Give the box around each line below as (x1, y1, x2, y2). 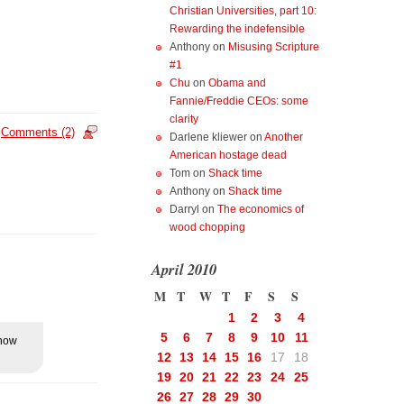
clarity (170, 113, 198, 125)
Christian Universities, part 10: (170, 5, 317, 17)
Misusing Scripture (228, 41, 319, 53)
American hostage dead (170, 149, 287, 161)
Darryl (170, 203, 199, 216)
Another (264, 131, 303, 143)
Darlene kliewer (170, 131, 247, 143)
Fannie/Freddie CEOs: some (170, 95, 308, 107)
